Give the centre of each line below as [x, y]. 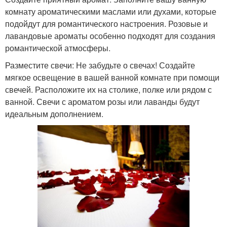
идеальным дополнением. [54, 114]
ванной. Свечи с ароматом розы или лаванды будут [102, 102]
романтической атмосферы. [58, 48]
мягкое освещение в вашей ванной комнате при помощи [112, 78]
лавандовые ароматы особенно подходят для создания [110, 36]
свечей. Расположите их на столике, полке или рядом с [108, 90]
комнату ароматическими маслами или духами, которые [111, 12]
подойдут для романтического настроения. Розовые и [106, 24]
